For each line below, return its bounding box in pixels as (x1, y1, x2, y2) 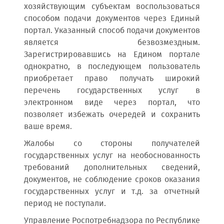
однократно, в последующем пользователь (24, 60, 200, 73)
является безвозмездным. (24, 36, 200, 49)
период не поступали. (24, 197, 106, 210)
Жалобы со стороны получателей (24, 137, 200, 150)
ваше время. (24, 120, 72, 133)
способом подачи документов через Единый (24, 12, 200, 25)
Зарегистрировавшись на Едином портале (24, 48, 200, 61)
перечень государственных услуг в (24, 84, 200, 97)
